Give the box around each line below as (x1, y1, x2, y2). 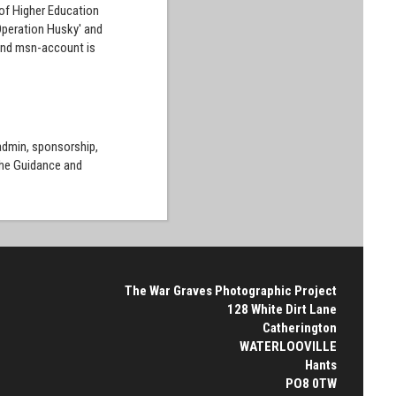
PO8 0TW (285, 376, 337, 392)
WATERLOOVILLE (239, 339, 337, 354)
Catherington (262, 320, 337, 336)
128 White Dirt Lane (226, 301, 337, 317)
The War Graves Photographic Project (124, 283, 337, 299)
